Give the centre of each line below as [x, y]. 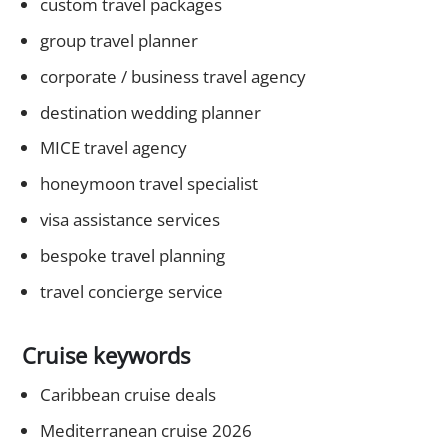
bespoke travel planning [132, 255]
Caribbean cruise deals [127, 394]
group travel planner [118, 41]
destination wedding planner [150, 112]
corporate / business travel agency [172, 76]
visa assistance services [129, 220]
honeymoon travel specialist [148, 184]
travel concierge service [131, 291]
